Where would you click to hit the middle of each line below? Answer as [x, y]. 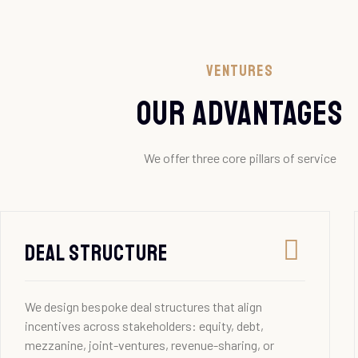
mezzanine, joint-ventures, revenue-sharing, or [149, 345]
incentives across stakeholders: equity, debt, [144, 326]
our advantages [240, 114]
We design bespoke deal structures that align [143, 307]
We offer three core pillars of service [240, 158]
